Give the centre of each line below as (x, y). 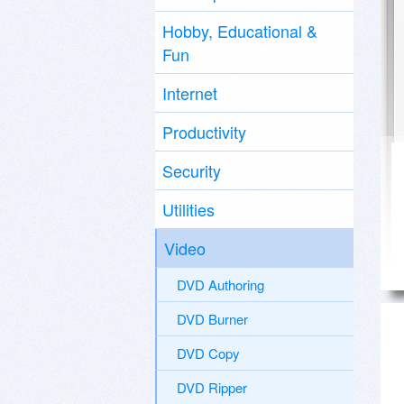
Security (192, 170)
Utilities (188, 209)
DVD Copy (208, 353)
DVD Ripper (212, 387)
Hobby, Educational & (240, 31)
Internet (190, 93)
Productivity (204, 132)
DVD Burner (212, 319)
